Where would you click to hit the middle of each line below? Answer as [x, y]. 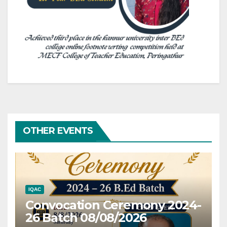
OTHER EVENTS [58, 130]
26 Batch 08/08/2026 [86, 218]
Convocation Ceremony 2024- [113, 205]
